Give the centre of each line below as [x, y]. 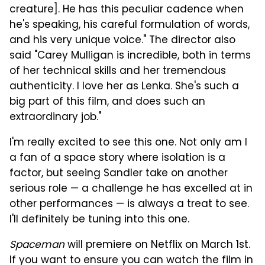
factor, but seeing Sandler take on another [119, 174]
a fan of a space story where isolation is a [117, 158]
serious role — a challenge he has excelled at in [131, 189]
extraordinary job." [55, 117]
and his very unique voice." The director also [122, 41]
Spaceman [37, 245]
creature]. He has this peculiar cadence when [127, 10]
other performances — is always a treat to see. [129, 204]
